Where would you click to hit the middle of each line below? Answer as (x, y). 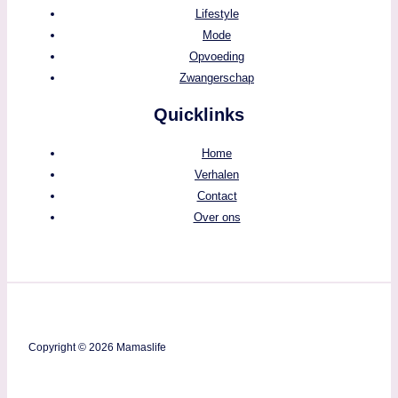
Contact (217, 195)
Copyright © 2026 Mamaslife (97, 348)
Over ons (217, 217)
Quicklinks (199, 114)
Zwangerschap (217, 78)
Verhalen (217, 174)
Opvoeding (217, 57)
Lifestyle (217, 14)
